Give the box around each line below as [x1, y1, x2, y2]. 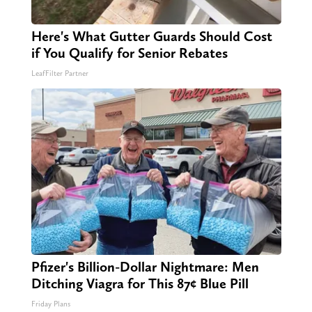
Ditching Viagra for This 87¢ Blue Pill [31, 275, 249, 292]
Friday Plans [31, 299, 70, 309]
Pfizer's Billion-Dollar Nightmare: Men [31, 258, 259, 276]
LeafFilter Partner [31, 69, 88, 79]
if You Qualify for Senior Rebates [31, 45, 228, 62]
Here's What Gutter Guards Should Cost [31, 28, 272, 45]
